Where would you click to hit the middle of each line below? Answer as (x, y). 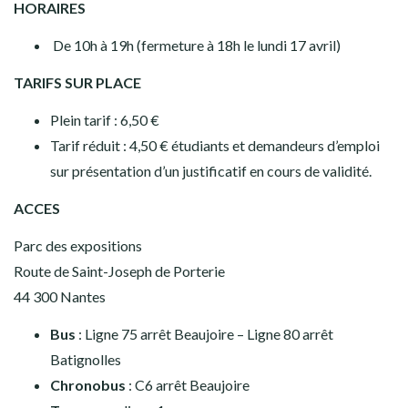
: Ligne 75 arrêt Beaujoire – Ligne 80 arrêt (204, 334)
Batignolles (86, 359)
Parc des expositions (78, 245)
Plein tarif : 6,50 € (105, 120)
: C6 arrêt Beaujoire (188, 385)
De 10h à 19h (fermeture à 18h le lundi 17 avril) (195, 45)
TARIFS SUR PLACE (77, 82)
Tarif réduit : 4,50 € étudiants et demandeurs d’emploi (215, 145)
